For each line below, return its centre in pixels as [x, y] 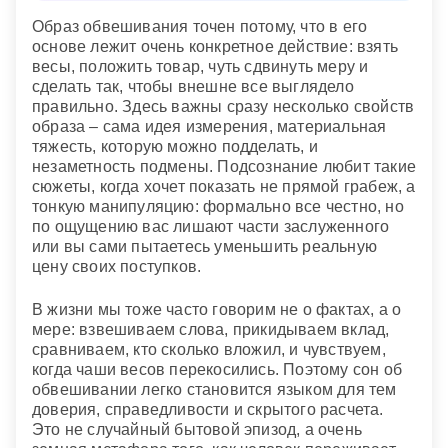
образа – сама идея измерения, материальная [209, 127]
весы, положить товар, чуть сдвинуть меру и [200, 67]
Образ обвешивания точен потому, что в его [200, 27]
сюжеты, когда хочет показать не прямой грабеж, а [224, 187]
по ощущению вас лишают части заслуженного [211, 227]
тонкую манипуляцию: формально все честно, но [218, 207]
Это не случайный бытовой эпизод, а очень [197, 429]
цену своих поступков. [117, 267]
